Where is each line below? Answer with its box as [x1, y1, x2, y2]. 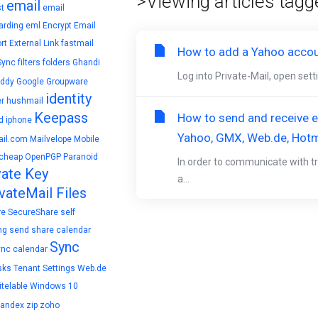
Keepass [34, 109, 88, 126]
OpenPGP [25, 152, 61, 162]
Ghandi [72, 57, 100, 67]
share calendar [31, 225, 91, 235]
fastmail [61, 38, 94, 48]
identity [45, 90, 92, 107]
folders [43, 57, 70, 67]
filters [18, 57, 40, 67]
